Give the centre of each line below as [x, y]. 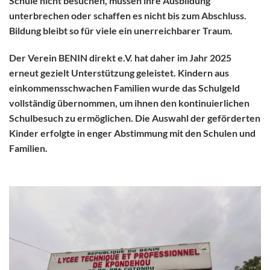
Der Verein [34, 58]
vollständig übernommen [62, 103]
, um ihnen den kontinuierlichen [182, 103]
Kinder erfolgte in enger [61, 133]
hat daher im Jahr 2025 [182, 58]
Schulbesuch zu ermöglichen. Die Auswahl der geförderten [135, 118]
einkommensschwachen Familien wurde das [104, 88]
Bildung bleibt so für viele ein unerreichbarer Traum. [121, 30]
